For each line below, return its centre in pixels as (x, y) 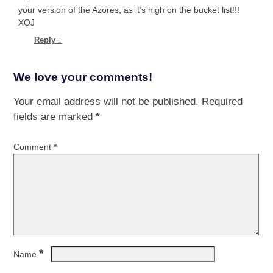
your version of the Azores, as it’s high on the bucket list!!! (129, 10)
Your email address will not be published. (106, 101)
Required (222, 101)
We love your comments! (83, 77)
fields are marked (55, 116)
